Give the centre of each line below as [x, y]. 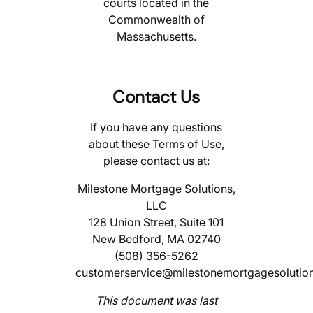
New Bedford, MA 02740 [156, 239]
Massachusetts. [156, 37]
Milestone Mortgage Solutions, [156, 189]
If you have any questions [156, 128]
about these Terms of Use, [156, 144]
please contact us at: [156, 161]
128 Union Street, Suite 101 [156, 223]
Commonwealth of [156, 20]
